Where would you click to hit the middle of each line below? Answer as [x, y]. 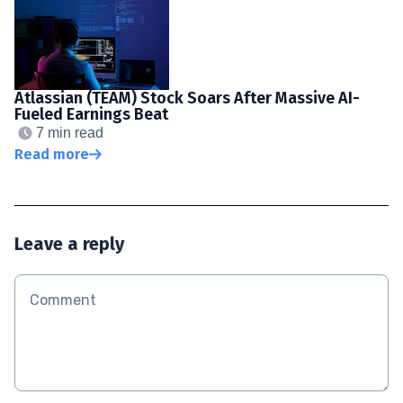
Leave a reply [69, 243]
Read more [52, 154]
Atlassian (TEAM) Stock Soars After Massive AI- [187, 98]
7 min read [70, 132]
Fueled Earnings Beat [91, 114]
